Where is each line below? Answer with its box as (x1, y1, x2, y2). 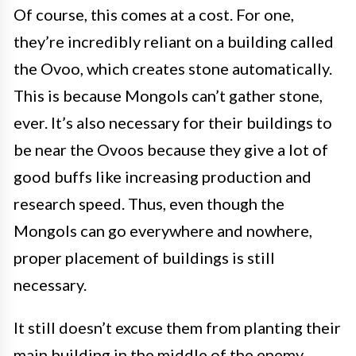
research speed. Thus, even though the (14, 193, 284, 213)
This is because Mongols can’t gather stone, (14, 85, 323, 105)
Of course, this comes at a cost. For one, (14, 4, 294, 24)
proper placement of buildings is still (14, 247, 275, 267)
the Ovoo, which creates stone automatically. (14, 58, 332, 78)
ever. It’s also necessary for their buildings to (14, 112, 332, 132)
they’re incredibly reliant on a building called (14, 31, 334, 51)
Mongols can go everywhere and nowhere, (14, 220, 312, 240)
